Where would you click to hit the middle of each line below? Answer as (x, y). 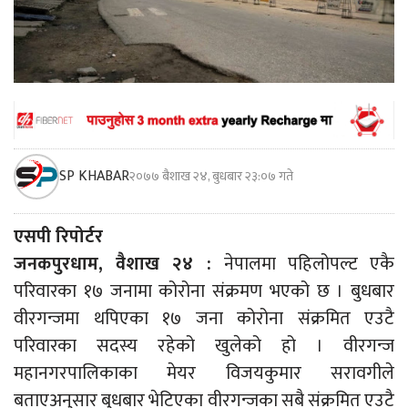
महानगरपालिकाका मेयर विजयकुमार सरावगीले (204, 373)
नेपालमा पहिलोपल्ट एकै (309, 264)
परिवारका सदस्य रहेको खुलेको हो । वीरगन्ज (204, 346)
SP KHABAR (94, 176)
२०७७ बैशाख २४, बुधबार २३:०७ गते (211, 176)
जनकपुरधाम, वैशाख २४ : (119, 264)
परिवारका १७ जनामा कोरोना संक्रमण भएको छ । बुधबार (204, 291)
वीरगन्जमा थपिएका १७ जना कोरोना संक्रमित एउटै (204, 318)
